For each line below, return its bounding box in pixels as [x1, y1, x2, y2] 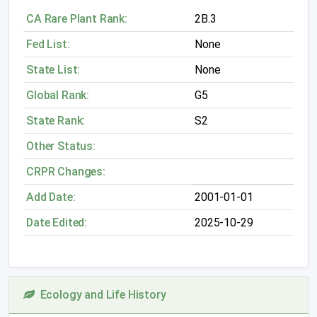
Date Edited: [26, 216, 88, 229]
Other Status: [26, 139, 96, 153]
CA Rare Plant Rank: [26, 12, 127, 25]
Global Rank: [26, 88, 90, 102]
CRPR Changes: [26, 165, 105, 178]
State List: [26, 63, 81, 76]
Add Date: [26, 190, 76, 204]
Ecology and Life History [34, 288, 166, 301]
